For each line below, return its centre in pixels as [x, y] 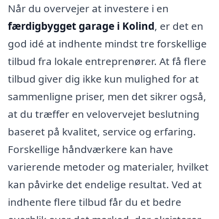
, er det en [179, 26]
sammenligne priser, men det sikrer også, [107, 96]
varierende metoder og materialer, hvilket [108, 166]
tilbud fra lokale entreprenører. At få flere [107, 61]
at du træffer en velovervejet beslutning [104, 114]
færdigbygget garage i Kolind [81, 26]
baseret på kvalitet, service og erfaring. [102, 131]
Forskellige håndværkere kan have [90, 149]
